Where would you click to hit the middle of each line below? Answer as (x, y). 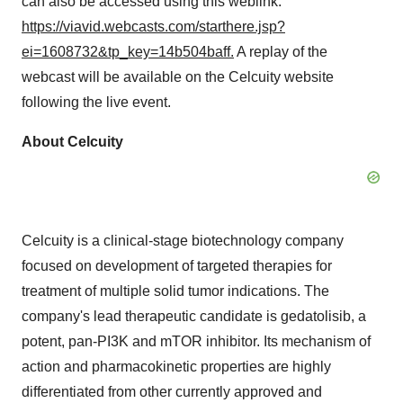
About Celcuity (72, 142)
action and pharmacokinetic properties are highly (176, 367)
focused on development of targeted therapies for (177, 266)
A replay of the (281, 52)
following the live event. (96, 102)
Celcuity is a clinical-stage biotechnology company (183, 241)
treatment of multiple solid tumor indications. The (175, 291)
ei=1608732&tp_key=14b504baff (126, 52)
